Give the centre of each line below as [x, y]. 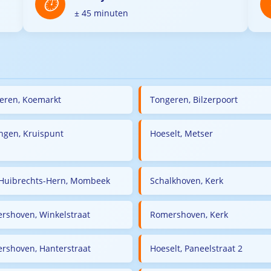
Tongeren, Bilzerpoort [194, 100]
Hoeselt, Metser [181, 133]
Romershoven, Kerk [189, 214]
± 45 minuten [101, 13]
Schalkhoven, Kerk [187, 181]
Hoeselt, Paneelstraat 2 [196, 248]
